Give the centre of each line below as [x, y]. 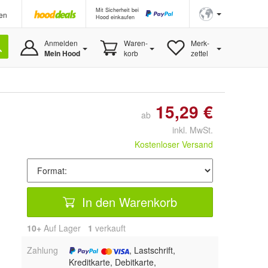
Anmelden [61, 43]
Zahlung [42, 250]
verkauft [109, 228]
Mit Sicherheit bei [117, 10]
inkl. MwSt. [188, 130]
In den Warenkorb [128, 202]
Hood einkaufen [115, 17]
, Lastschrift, [152, 250]
